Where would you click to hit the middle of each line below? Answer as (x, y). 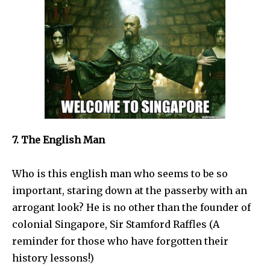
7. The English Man (58, 140)
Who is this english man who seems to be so (120, 173)
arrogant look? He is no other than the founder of (131, 207)
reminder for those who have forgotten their (120, 241)
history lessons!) (53, 258)
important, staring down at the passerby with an (130, 190)
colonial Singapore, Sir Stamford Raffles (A (116, 224)
